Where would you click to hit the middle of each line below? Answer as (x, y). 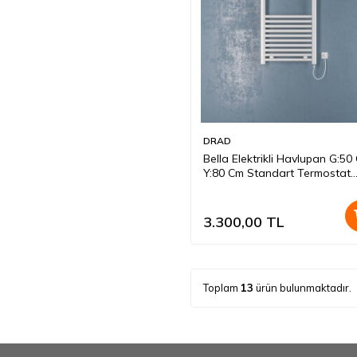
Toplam (222, 287)
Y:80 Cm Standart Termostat (277, 173)
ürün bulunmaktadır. (302, 287)
